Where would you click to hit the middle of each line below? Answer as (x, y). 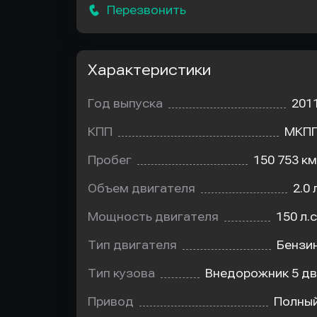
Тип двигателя (132, 245)
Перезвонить (146, 10)
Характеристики (149, 70)
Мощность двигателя (153, 217)
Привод (111, 302)
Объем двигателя (142, 189)
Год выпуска (125, 104)
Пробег (110, 160)
